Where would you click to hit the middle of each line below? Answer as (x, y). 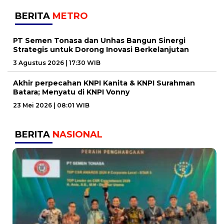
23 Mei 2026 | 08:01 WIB (51, 105)
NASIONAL (77, 135)
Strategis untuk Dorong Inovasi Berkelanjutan (101, 50)
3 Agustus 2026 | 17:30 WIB (57, 63)
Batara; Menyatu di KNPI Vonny (71, 92)
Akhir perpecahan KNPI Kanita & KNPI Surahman (104, 83)
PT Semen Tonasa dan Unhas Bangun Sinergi (99, 41)
